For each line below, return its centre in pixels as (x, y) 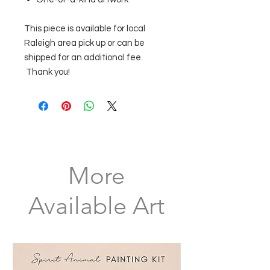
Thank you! (47, 72)
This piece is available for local (85, 29)
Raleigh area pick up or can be (84, 43)
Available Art (96, 206)
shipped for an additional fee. (83, 58)
